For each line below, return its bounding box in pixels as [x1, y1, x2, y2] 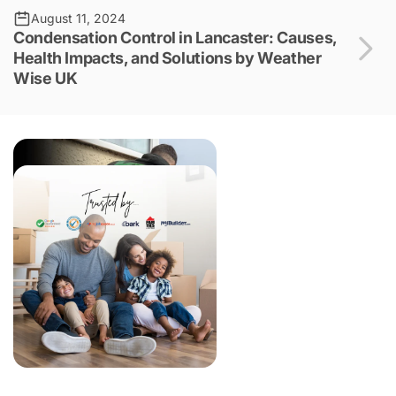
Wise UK [13, 68, 78, 88]
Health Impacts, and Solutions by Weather [13, 48, 322, 67]
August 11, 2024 [31, 10, 126, 26]
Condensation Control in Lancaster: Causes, [13, 27, 337, 47]
